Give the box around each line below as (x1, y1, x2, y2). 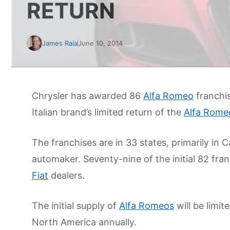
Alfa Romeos (119, 200, 174, 211)
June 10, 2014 (78, 39, 123, 47)
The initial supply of (32, 200, 119, 211)
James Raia (42, 39, 78, 47)
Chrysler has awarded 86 (32, 90, 143, 101)
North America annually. (32, 217, 137, 227)
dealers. (48, 170, 85, 181)
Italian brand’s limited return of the (32, 107, 184, 118)
